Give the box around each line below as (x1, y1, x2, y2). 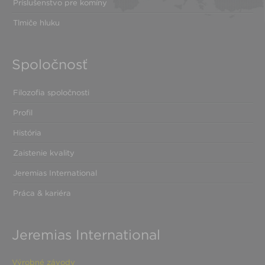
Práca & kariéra (13, 189, 71, 198)
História (13, 128, 41, 137)
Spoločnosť (12, 57, 88, 72)
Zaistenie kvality (13, 148, 75, 157)
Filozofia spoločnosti (13, 88, 89, 97)
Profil (13, 108, 33, 117)
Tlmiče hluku (13, 18, 60, 27)
